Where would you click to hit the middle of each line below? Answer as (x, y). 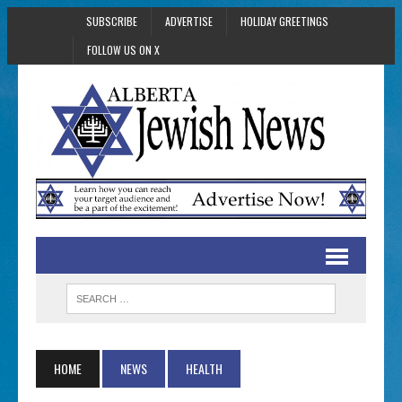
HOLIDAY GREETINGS (284, 21)
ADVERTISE (188, 21)
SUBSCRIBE (111, 21)
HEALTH (205, 369)
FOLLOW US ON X (123, 50)
